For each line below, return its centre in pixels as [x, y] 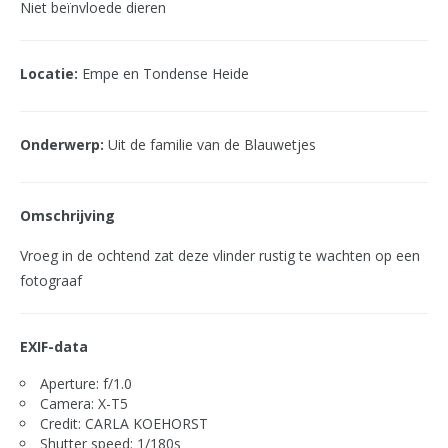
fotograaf [51, 280]
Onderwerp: [62, 144]
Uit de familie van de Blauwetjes [210, 144]
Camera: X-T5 [84, 403]
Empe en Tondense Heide [163, 73]
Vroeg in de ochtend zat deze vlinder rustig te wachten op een [220, 255]
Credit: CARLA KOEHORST [124, 423]
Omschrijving [67, 215]
